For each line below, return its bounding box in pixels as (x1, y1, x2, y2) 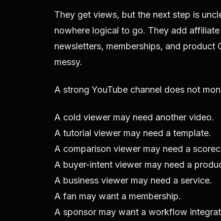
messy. (54, 56, 82, 67)
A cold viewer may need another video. (54, 112, 214, 123)
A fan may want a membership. (54, 191, 181, 202)
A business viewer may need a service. (54, 175, 212, 186)
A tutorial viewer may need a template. (54, 128, 211, 139)
